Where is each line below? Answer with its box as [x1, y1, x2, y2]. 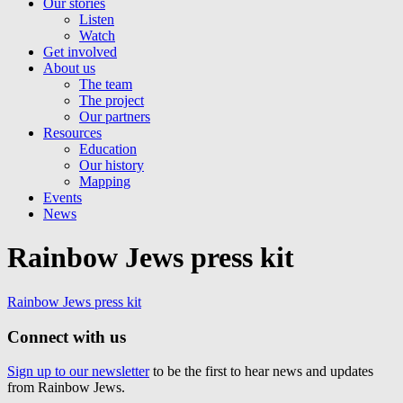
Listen [79, 12, 114, 27]
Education [79, 141, 137, 157]
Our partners [79, 109, 150, 124]
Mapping [79, 174, 130, 189]
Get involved [43, 44, 117, 59]
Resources [43, 125, 102, 140]
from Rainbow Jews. [7, 380, 125, 396]
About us [43, 60, 95, 76]
